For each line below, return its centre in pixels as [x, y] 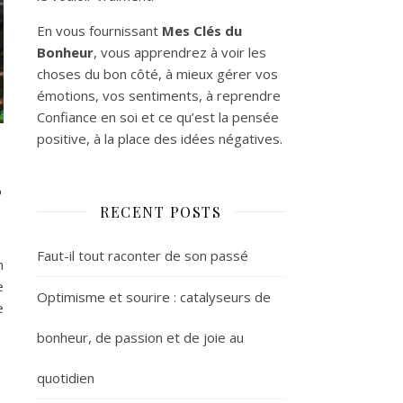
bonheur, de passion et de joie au [140, 337]
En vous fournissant [99, 30]
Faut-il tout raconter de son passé [143, 255]
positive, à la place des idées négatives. [160, 138]
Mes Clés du [202, 30]
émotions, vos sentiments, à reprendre [159, 95]
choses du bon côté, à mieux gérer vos [157, 73]
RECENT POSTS [161, 211]
